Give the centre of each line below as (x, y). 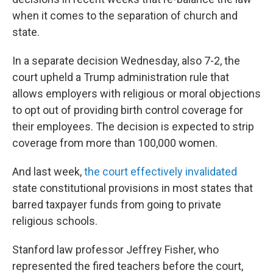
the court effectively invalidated (161, 172)
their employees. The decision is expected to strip (133, 126)
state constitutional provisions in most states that (133, 188)
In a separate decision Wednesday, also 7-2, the (126, 61)
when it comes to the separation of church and (125, 16)
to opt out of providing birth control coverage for (128, 110)
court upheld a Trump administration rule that (121, 77)
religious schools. (55, 221)
